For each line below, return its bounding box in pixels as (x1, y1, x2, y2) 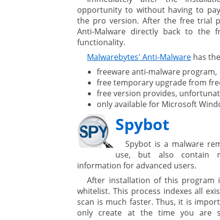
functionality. (77, 37, 126, 48)
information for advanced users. (77, 160, 197, 171)
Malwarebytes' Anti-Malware (87, 52, 192, 63)
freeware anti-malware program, (97, 66, 218, 78)
